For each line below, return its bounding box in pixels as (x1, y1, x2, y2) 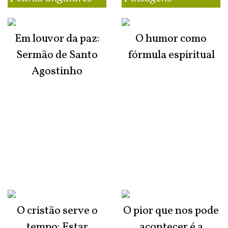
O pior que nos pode (123, 203, 219, 219)
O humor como (135, 31, 207, 47)
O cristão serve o (16, 203, 98, 219)
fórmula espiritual (127, 47, 215, 64)
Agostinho (32, 64, 82, 80)
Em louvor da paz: (14, 31, 100, 47)
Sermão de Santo (16, 47, 98, 64)
